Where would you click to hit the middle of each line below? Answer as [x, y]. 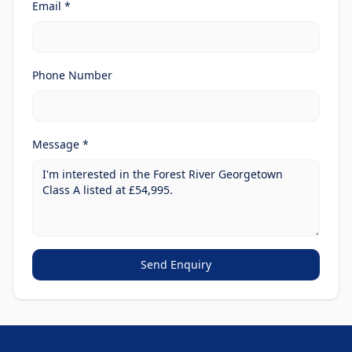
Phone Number [72, 75]
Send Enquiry [176, 264]
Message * [60, 144]
